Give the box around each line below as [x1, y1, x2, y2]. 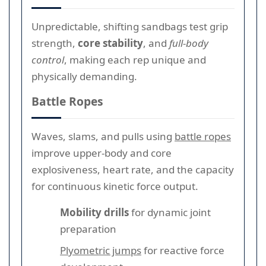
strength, [31, 36, 78, 50]
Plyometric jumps [60, 243, 141, 257]
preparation [60, 221, 116, 236]
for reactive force [141, 243, 224, 257]
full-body [169, 36, 208, 50]
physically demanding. [31, 69, 137, 83]
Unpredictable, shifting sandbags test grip [31, 19, 228, 33]
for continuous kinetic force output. [31, 179, 198, 193]
